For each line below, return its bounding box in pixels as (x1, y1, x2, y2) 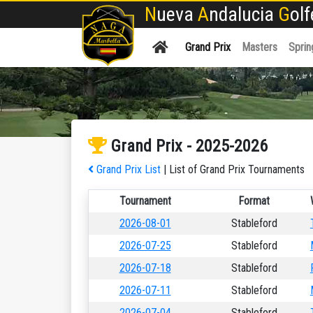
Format (238, 194, 270, 208)
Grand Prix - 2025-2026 (107, 136, 268, 156)
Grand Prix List (94, 163, 161, 176)
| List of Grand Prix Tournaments (161, 163, 305, 176)
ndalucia (209, 3, 278, 26)
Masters (242, 41, 277, 54)
